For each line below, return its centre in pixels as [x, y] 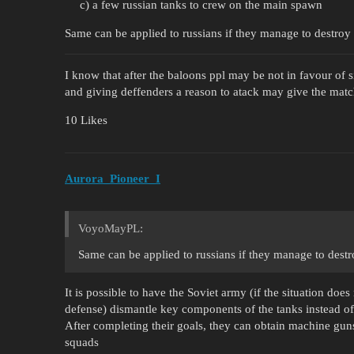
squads [82, 343]
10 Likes [86, 120]
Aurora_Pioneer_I [113, 179]
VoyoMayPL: [111, 229]
